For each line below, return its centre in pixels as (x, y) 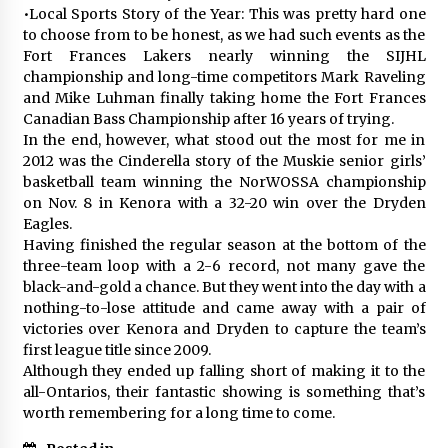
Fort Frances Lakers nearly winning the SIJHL (224, 55)
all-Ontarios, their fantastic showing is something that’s (224, 391)
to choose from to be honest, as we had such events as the (224, 34)
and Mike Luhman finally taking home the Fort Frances (224, 97)
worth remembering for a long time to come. (178, 412)
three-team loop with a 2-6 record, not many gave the (224, 265)
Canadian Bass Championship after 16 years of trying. (208, 118)
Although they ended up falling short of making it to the (224, 370)
